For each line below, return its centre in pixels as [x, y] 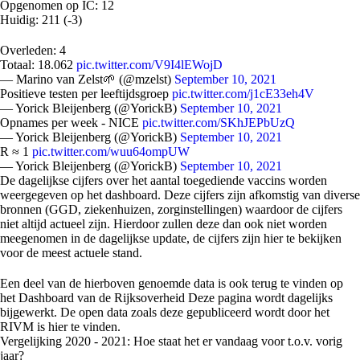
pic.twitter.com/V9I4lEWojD [149, 65]
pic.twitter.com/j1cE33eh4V [243, 94]
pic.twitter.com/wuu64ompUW [111, 151]
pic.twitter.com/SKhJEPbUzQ [219, 123]
